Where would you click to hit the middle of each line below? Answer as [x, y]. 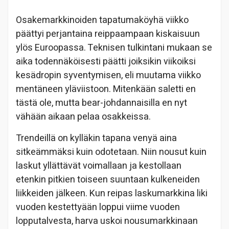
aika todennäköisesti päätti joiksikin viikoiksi [106, 61]
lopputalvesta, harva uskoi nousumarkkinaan [107, 221]
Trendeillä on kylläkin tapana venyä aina [96, 138]
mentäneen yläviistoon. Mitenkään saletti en [106, 89]
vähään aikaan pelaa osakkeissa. [83, 117]
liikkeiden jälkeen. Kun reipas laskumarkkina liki [112, 193]
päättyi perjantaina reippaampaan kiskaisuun [108, 34]
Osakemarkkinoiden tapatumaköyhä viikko [102, 20]
